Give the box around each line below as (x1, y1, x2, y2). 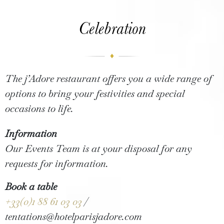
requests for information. (5, 157, 108, 170)
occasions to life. (5, 102, 73, 115)
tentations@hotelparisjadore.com (5, 210, 142, 223)
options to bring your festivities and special (5, 87, 184, 100)
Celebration (78, 18, 146, 38)
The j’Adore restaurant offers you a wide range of (5, 72, 212, 85)
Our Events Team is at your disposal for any (5, 142, 192, 155)
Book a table (5, 180, 57, 193)
